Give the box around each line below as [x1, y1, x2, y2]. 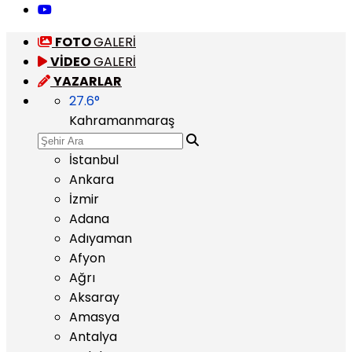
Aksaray [69, 288, 119, 306]
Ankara [69, 170, 114, 189]
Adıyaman [69, 229, 132, 247]
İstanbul [69, 151, 119, 169]
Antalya [69, 328, 117, 346]
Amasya [69, 308, 119, 326]
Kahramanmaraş [69, 112, 174, 130]
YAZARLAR [53, 72, 122, 90]
